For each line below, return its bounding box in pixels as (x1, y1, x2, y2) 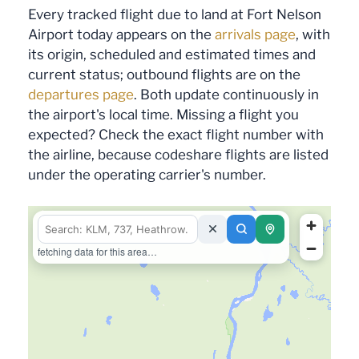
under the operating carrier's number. (28, 167, 266, 184)
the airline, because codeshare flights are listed (28, 147, 329, 163)
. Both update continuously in (134, 87, 319, 103)
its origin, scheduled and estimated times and (28, 46, 316, 63)
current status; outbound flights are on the (28, 67, 301, 83)
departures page (28, 87, 134, 103)
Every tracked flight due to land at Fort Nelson (28, 6, 321, 23)
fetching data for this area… (38, 244, 157, 258)
